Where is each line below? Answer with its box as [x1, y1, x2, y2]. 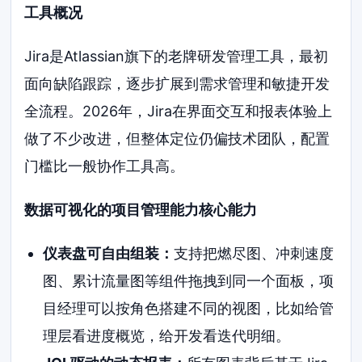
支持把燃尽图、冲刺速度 [173, 244, 334, 262]
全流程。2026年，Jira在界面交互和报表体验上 [24, 102, 333, 120]
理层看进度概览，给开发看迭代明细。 [42, 326, 290, 344]
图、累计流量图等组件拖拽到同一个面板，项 [42, 271, 334, 289]
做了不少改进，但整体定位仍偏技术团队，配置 [24, 129, 330, 147]
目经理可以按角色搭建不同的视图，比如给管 [42, 299, 334, 317]
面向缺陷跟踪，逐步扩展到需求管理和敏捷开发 [24, 74, 330, 92]
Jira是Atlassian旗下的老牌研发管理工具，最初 [24, 47, 329, 65]
